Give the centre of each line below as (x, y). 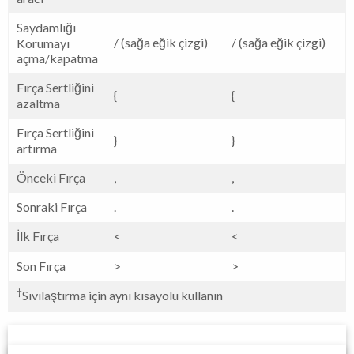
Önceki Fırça (51, 177)
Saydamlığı (46, 27)
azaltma (38, 103)
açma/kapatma (57, 58)
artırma (37, 148)
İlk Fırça (38, 235)
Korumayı (43, 43)
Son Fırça (41, 265)
